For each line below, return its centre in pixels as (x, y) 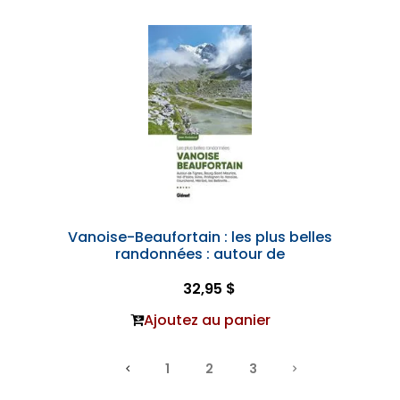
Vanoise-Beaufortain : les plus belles (200, 237)
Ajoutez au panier (207, 320)
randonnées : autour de (200, 254)
